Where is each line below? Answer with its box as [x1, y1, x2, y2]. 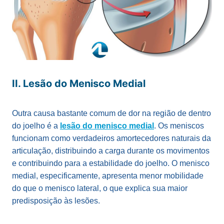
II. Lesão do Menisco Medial [12, 77, 145, 90]
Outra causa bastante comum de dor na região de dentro [12, 109, 211, 118]
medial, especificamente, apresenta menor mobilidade [12, 171, 203, 180]
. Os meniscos [154, 121, 204, 130]
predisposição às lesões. [12, 196, 100, 205]
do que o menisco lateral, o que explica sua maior [12, 184, 187, 193]
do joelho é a [12, 121, 60, 130]
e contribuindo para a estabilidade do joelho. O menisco [12, 159, 209, 168]
